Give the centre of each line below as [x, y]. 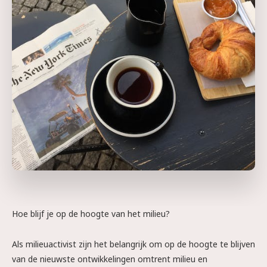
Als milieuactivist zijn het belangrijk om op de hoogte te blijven [133, 244]
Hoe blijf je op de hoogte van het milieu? [91, 214]
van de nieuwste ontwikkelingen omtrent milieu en [110, 259]
